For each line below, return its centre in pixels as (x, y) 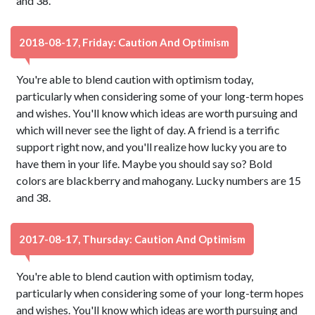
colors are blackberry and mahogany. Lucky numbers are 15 (159, 180)
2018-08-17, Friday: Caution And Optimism (124, 42)
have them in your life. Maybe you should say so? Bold (144, 163)
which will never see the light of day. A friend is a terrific (148, 130)
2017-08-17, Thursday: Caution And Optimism (132, 239)
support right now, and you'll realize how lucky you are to (152, 147)
